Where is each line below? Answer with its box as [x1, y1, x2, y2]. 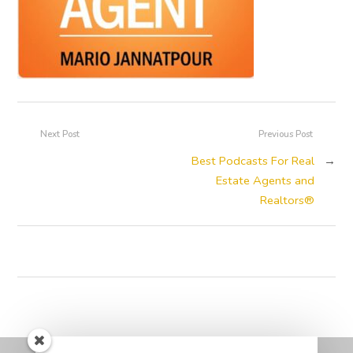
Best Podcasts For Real [191, 152, 314, 169]
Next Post [40, 128, 80, 141]
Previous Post [258, 128, 313, 141]
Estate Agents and [215, 172, 314, 188]
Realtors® [259, 191, 314, 208]
